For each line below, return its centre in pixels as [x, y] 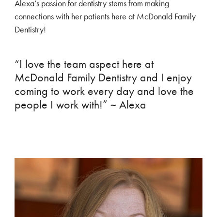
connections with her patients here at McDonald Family [105, 17]
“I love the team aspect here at [84, 64]
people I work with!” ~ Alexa [80, 104]
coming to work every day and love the [104, 91]
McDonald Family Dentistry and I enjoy [103, 77]
